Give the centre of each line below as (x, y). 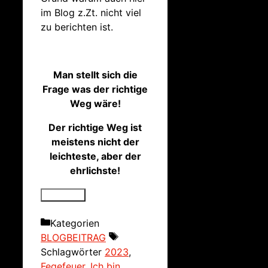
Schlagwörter (73, 252)
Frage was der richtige (95, 89)
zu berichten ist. (77, 27)
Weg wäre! (95, 103)
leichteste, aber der (95, 156)
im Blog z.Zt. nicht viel (91, 12)
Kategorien (75, 223)
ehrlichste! (95, 170)
